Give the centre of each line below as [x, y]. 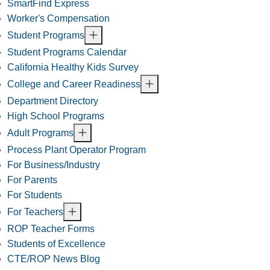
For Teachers [35, 212]
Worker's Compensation [58, 19]
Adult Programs [40, 133]
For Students [35, 195]
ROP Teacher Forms [51, 229]
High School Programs [56, 116]
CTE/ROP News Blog [54, 259]
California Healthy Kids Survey [73, 67]
